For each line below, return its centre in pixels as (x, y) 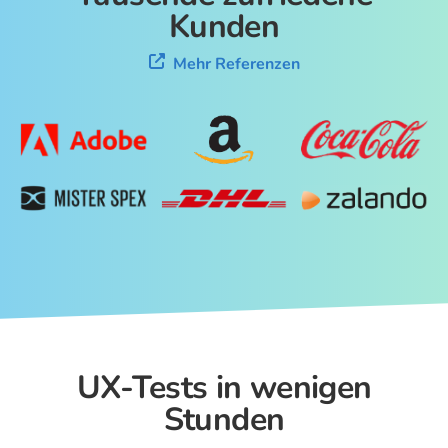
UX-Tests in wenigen (224, 387)
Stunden (224, 419)
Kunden (224, 27)
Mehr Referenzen (236, 64)
